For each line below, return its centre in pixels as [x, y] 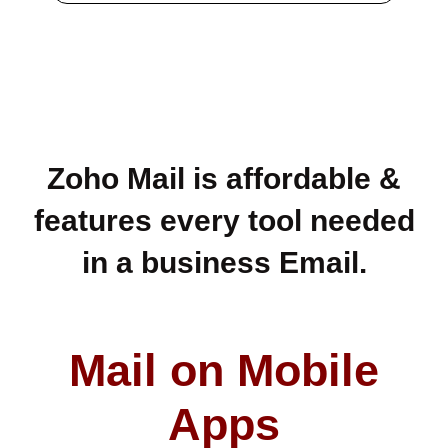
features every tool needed [224, 221]
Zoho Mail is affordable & [224, 179]
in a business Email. [224, 263]
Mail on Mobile [224, 371]
